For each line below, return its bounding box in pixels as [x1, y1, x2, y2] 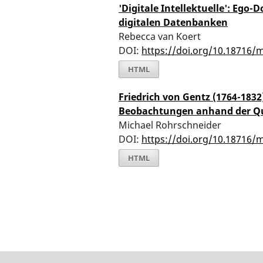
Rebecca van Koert [119, 29, 201, 43]
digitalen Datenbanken [119, 15, 228, 29]
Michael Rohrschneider [119, 118, 221, 131]
